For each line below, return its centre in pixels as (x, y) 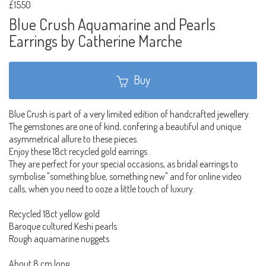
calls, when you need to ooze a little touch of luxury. (102, 189)
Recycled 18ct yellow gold (54, 214)
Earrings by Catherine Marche (96, 40)
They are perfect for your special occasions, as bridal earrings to (123, 164)
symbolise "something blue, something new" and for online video (125, 177)
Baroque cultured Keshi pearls (63, 227)
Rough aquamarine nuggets (59, 239)
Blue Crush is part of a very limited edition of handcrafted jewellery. (130, 114)
